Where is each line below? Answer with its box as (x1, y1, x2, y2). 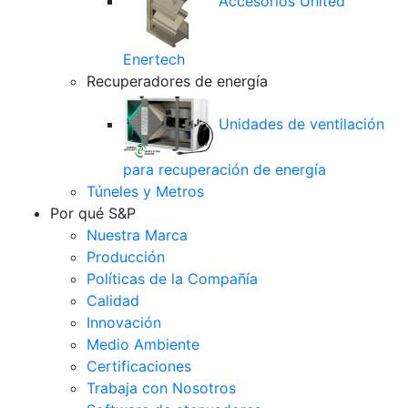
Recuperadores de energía (87, 72, 268, 90)
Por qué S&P (50, 204, 136, 222)
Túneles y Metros (87, 182, 204, 200)
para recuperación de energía (123, 160, 326, 178)
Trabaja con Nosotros (87, 379, 236, 397)
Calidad (87, 291, 139, 310)
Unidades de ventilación (214, 114, 384, 133)
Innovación (87, 313, 161, 331)
